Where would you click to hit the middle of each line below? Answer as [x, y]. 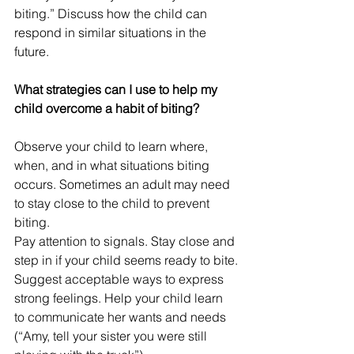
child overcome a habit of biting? [107, 109]
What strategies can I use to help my [117, 90]
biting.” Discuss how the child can [112, 14]
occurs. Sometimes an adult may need [124, 185]
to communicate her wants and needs [122, 317]
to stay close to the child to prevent [113, 203]
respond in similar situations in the [112, 33]
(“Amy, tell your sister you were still [112, 336]
